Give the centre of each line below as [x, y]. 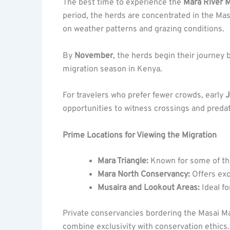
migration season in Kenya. [112, 69]
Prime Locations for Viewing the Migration [140, 135]
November [94, 56]
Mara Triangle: [123, 161]
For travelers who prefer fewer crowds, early [144, 96]
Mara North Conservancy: [144, 174]
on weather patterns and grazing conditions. [143, 29]
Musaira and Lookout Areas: [149, 188]
